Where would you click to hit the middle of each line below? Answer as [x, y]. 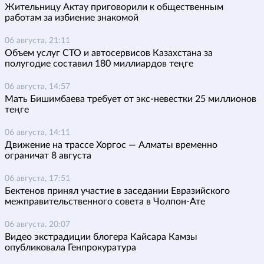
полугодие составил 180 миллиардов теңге [99, 64]
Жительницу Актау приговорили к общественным [114, 7]
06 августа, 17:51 [37, 179]
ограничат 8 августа [48, 156]
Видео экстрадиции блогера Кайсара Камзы [101, 237]
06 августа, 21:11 [37, 41]
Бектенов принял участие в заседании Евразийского [117, 191]
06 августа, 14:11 [37, 133]
